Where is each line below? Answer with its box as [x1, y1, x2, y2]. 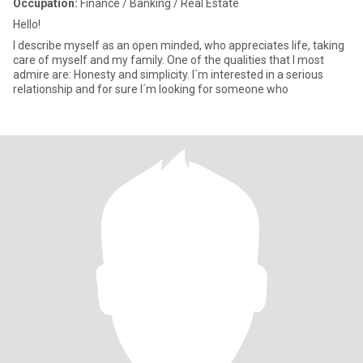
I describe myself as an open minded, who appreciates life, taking [13, 39, 344, 52]
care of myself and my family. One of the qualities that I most [13, 53, 324, 66]
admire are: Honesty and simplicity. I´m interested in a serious [13, 68, 323, 81]
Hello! [13, 18, 41, 31]
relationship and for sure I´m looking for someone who [159, 83, 288, 96]
